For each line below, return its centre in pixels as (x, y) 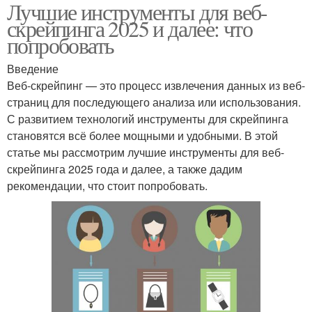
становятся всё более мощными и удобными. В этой (142, 135)
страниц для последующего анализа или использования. (154, 102)
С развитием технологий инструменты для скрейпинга (148, 118)
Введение (33, 68)
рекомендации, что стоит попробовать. (107, 185)
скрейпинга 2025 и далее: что (130, 28)
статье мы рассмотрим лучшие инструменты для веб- (146, 152)
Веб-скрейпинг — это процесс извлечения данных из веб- (156, 85)
